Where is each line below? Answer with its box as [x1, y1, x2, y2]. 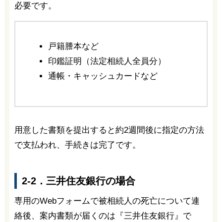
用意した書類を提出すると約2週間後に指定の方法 [14, 125, 204, 135]
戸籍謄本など [48, 41, 99, 51]
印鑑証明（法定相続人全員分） [48, 56, 166, 66]
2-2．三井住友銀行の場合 [21, 175, 135, 186]
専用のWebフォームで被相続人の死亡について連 [14, 196, 200, 206]
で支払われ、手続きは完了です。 [14, 140, 141, 150]
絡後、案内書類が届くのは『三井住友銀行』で [14, 211, 191, 221]
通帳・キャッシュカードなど [48, 71, 158, 81]
